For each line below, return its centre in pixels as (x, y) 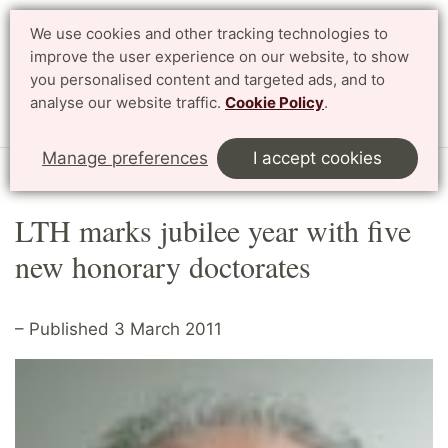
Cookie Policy (274, 102)
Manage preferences (125, 158)
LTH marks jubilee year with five (213, 229)
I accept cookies (317, 158)
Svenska (399, 54)
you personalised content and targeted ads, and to (207, 79)
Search (328, 54)
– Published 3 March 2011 (118, 328)
